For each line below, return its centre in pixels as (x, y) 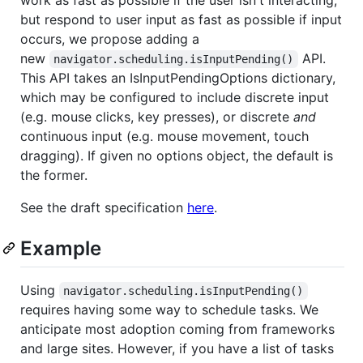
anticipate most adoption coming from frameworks (177, 329)
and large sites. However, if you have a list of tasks (177, 349)
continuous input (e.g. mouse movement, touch (164, 136)
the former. (54, 175)
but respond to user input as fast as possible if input (181, 19)
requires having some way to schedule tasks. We (169, 310)
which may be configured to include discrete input (175, 97)
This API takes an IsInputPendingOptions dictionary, (178, 77)
